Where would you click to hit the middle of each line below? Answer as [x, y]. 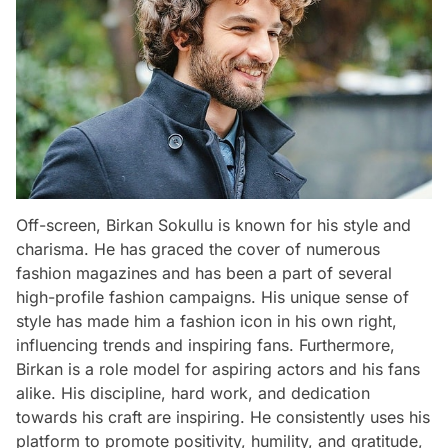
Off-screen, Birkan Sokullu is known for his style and [213, 224]
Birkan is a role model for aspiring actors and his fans [218, 368]
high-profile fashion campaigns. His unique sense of [212, 296]
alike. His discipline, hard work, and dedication [193, 392]
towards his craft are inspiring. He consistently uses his [223, 416]
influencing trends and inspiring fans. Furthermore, [205, 344]
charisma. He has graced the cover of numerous [198, 248]
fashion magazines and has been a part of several [204, 272]
